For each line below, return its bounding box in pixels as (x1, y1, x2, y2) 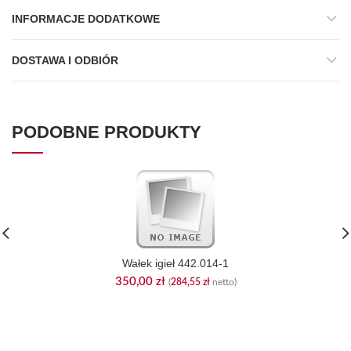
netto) (209, 277, 237, 287)
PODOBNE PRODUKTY (12, 122, 201, 142)
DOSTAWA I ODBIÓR (12, 54, 118, 67)
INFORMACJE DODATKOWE (12, 13, 160, 25)
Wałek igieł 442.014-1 (122, 257, 229, 270)
